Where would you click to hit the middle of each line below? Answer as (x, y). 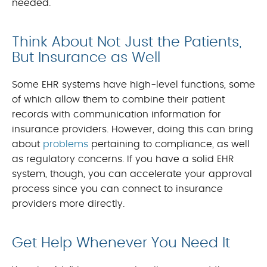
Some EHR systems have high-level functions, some (133, 85)
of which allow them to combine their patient (118, 100)
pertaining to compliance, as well (169, 145)
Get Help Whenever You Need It (121, 243)
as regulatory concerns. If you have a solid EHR (123, 159)
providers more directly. (68, 204)
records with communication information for (117, 115)
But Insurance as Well (86, 58)
